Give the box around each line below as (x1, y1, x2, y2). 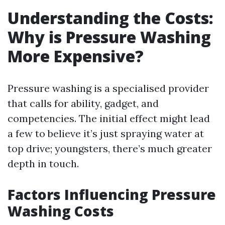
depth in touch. (8, 157, 79, 170)
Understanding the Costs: (8, 7, 213, 29)
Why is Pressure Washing (8, 26, 211, 48)
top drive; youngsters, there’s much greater (8, 142, 212, 155)
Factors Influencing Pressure (8, 185, 216, 204)
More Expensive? (8, 45, 144, 67)
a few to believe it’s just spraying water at (8, 127, 204, 140)
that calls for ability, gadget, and (8, 97, 159, 109)
